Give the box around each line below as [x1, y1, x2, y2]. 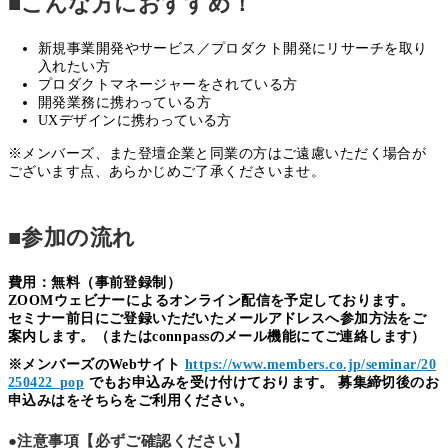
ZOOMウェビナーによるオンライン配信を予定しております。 [8, 293, 415, 309]
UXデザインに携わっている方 [38, 113, 232, 129]
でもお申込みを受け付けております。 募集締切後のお [84, 375, 440, 391]
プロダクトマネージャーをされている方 [38, 77, 298, 93]
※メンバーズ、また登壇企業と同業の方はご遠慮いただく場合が [8, 146, 427, 162]
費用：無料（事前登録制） [8, 275, 182, 291]
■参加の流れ [8, 225, 136, 251]
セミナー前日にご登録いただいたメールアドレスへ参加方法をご [8, 311, 427, 327]
